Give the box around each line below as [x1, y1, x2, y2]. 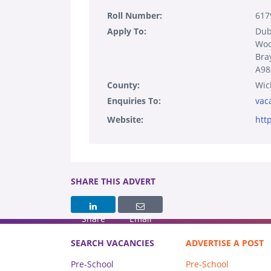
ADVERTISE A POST [186, 237, 264, 249]
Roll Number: [107, 9, 162, 21]
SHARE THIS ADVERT [71, 175, 155, 187]
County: [107, 79, 140, 91]
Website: [107, 113, 143, 125]
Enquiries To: [107, 94, 161, 106]
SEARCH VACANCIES [71, 237, 154, 249]
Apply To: [107, 25, 146, 37]
